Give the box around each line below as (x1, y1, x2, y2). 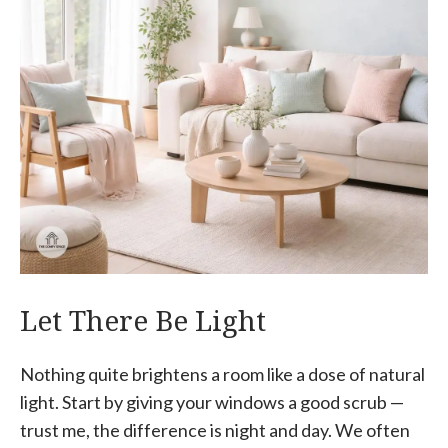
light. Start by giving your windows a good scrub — (20, 391, 404, 414)
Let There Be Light (20, 301, 266, 340)
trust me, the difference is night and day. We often (20, 419, 410, 442)
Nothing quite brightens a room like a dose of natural (20, 363, 425, 386)
